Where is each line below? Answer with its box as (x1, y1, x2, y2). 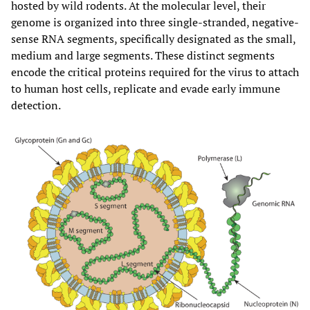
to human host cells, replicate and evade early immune (11, 81, 280, 97)
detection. (11, 98, 61, 113)
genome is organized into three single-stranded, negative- (11, 15, 299, 30)
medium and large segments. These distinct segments (11, 48, 275, 64)
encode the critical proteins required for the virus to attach (11, 64, 299, 80)
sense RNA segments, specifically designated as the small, (11, 31, 295, 47)
